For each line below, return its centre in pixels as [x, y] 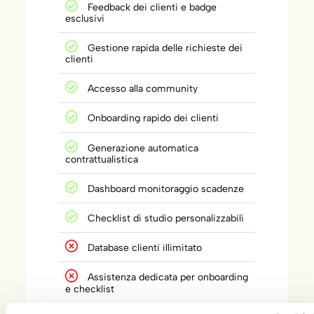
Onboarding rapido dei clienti [153, 118]
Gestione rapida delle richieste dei [165, 48]
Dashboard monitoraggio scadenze [166, 189]
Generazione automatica [143, 148]
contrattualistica [102, 159]
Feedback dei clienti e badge [152, 8]
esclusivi [85, 19]
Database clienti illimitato [145, 248]
